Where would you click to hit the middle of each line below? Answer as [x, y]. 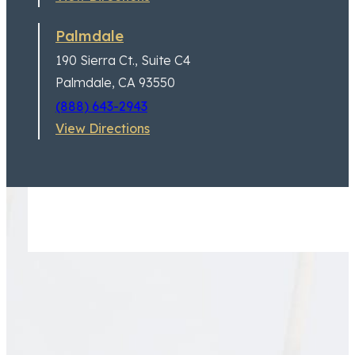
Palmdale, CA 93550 [115, 82]
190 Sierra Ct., [97, 60]
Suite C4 [164, 60]
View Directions [103, 129]
